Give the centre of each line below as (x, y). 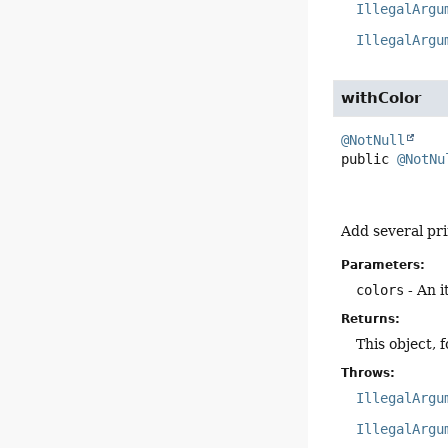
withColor (381, 98)
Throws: (368, 372)
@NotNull (373, 140)
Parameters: (383, 264)
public (365, 159)
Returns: (371, 318)
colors (380, 289)
